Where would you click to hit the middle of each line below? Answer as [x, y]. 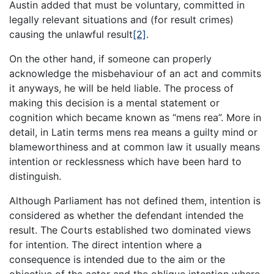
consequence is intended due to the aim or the [117, 260]
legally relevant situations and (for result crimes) [121, 20]
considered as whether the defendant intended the [126, 216]
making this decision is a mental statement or [114, 103]
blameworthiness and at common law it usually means [135, 147]
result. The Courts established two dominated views [130, 230]
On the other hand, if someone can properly [110, 59]
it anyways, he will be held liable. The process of [121, 88]
